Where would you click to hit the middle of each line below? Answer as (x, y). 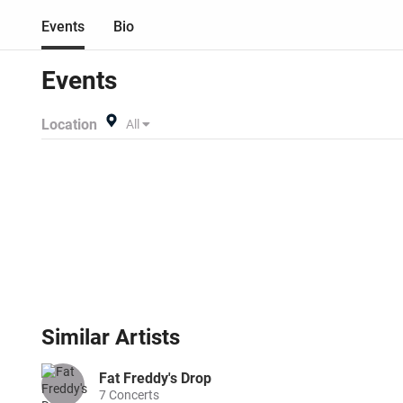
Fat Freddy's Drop (155, 378)
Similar (78, 337)
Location (69, 124)
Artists (148, 337)
